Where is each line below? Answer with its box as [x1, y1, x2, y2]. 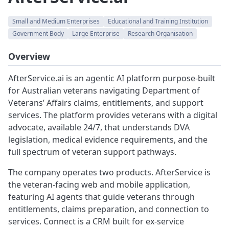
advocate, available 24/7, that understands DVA [8, 122, 190, 133]
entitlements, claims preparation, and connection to [8, 203, 209, 215]
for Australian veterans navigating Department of [8, 85, 200, 97]
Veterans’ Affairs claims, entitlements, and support [8, 97, 203, 109]
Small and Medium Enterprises [12, 17, 100, 26]
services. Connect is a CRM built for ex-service [8, 216, 184, 227]
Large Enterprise [72, 29, 120, 38]
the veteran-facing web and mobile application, [8, 179, 190, 191]
